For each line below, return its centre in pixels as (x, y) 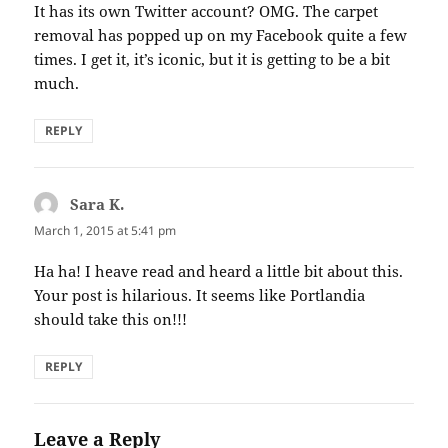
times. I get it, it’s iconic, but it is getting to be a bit (212, 59)
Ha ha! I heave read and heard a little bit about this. (219, 271)
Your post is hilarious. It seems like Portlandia (200, 295)
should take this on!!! (111, 319)
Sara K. (97, 204)
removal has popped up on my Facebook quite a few (221, 35)
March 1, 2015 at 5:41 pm (105, 231)
